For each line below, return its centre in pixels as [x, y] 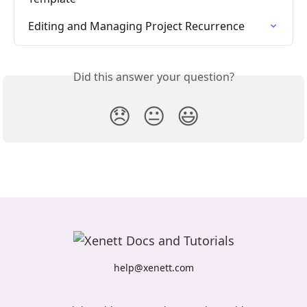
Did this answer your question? [153, 77]
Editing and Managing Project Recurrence [136, 26]
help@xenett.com [153, 268]
